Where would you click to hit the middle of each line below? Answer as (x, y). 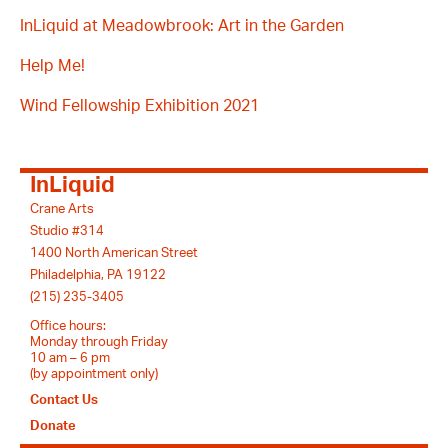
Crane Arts (62, 208)
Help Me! (52, 65)
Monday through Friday (99, 341)
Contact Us (64, 399)
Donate (53, 425)
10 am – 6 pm (70, 357)
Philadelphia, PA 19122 (98, 274)
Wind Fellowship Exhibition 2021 (139, 105)
